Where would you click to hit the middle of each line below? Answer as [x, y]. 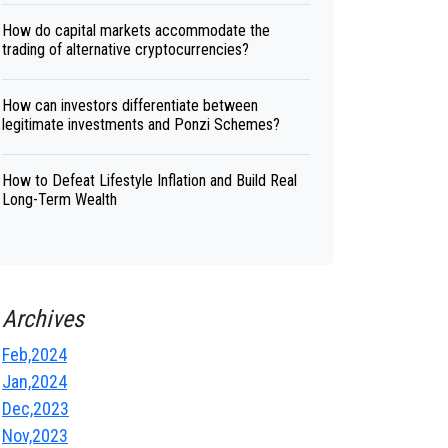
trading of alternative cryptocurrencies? [125, 49]
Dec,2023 [35, 408]
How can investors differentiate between [130, 105]
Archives [43, 319]
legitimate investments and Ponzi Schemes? [141, 124]
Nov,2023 [35, 435]
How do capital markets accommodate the [136, 30]
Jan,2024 [34, 381]
